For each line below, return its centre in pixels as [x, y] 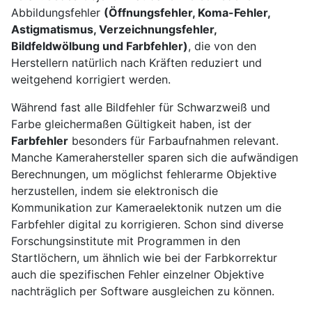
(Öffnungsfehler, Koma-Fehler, [187, 12]
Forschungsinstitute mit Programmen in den [126, 241]
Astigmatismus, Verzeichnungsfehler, [114, 29]
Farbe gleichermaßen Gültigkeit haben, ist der [131, 124]
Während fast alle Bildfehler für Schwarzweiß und [141, 107]
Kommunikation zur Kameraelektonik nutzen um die [146, 207]
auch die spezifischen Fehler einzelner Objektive [138, 274]
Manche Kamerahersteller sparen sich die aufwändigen [155, 157]
